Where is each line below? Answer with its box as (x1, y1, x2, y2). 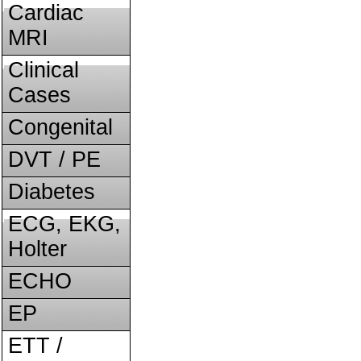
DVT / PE (8, 147, 101, 172)
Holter (8, 237, 67, 261)
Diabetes (8, 180, 95, 204)
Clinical (8, 58, 79, 82)
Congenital (8, 115, 113, 139)
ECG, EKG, (8, 212, 121, 236)
